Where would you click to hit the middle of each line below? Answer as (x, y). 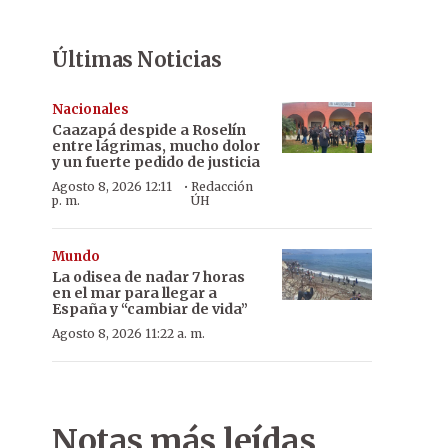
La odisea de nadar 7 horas (148, 277)
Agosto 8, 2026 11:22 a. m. (128, 333)
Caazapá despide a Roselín (149, 130)
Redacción (221, 186)
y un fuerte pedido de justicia (156, 162)
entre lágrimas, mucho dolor (156, 146)
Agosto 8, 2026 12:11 (112, 186)
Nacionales (90, 109)
